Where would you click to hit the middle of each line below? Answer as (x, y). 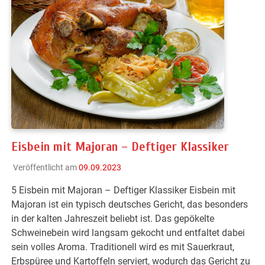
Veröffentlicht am (46, 167)
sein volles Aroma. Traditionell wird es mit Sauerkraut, (123, 247)
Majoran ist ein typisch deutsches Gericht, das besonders (130, 204)
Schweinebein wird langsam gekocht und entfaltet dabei (128, 232)
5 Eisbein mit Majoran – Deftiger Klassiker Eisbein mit (124, 190)
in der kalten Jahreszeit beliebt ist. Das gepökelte (113, 218)
